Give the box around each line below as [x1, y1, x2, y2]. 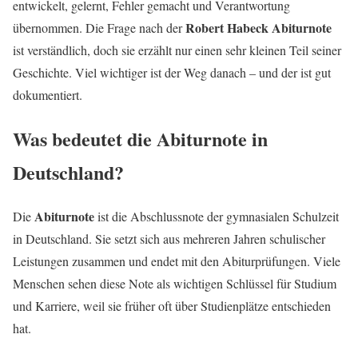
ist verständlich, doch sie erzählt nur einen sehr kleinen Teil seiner [13, 41, 341, 58]
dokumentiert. [13, 86, 82, 103]
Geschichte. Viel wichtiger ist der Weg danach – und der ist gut [13, 63, 331, 81]
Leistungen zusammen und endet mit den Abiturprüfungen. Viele [13, 252, 340, 269]
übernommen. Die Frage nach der [13, 18, 185, 36]
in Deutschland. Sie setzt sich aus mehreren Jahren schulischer [13, 229, 325, 247]
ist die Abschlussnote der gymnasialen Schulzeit [94, 207, 339, 225]
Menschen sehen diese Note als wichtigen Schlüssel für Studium [13, 274, 336, 292]
